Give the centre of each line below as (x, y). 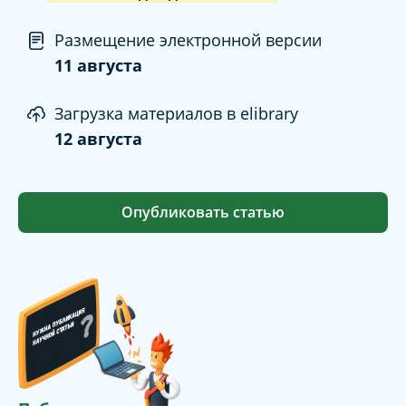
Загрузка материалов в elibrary (176, 114)
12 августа (98, 139)
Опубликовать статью (203, 213)
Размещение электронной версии (188, 40)
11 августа (98, 66)
